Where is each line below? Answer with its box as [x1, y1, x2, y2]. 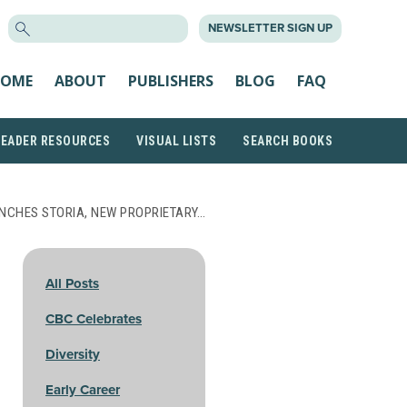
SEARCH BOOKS [243, 134, 333, 148]
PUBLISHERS [128, 70, 213, 91]
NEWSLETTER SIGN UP [208, 21, 333, 35]
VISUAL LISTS [136, 134, 216, 148]
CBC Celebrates [45, 311, 142, 327]
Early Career [45, 382, 120, 398]
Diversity [45, 346, 100, 362]
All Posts [45, 275, 99, 292]
